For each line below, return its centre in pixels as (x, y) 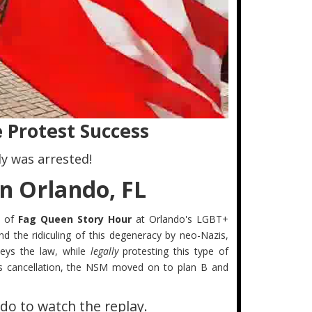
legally (104, 251)
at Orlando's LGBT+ (180, 219)
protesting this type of (173, 251)
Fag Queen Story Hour (75, 219)
